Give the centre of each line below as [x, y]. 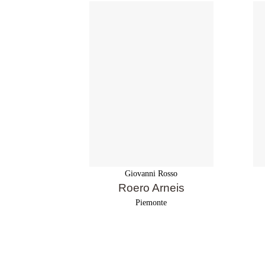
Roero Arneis [151, 188]
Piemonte [151, 202]
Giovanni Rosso [151, 174]
